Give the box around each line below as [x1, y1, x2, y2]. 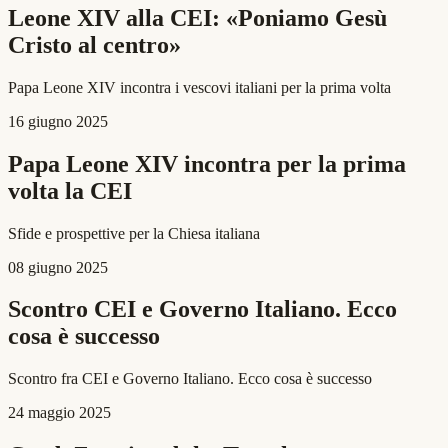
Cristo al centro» [8, 31, 181, 58]
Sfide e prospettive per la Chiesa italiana [8, 224, 260, 242]
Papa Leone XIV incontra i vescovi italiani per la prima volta [8, 78, 391, 96]
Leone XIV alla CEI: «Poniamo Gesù [8, 4, 387, 31]
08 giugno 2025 [8, 258, 108, 276]
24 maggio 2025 [8, 404, 111, 422]
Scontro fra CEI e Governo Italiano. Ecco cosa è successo [8, 370, 372, 388]
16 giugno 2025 [8, 112, 108, 130]
